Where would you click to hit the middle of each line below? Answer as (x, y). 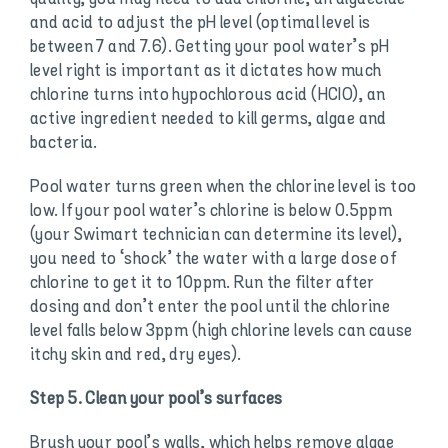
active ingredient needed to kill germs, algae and (208, 119)
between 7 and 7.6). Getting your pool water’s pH (209, 47)
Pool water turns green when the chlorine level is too (223, 187)
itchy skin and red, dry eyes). (135, 355)
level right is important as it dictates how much (205, 71)
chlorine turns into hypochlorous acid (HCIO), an (207, 95)
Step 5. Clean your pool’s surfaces (156, 399)
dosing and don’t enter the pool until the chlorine (210, 307)
